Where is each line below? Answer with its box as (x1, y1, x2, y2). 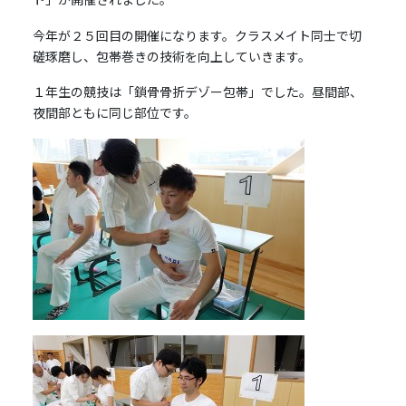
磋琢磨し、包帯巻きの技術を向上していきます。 (32, 46, 311, 65)
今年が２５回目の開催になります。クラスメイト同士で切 (32, 25, 362, 44)
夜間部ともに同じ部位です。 (32, 103, 197, 122)
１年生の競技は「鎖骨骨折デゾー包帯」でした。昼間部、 (32, 82, 362, 101)
